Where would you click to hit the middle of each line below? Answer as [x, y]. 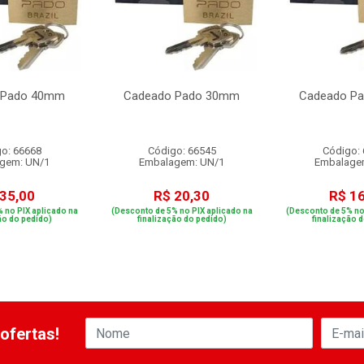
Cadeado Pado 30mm [182, 96]
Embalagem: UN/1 [182, 162]
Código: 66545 [182, 151]
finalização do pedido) [182, 219]
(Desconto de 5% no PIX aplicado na [182, 211]
